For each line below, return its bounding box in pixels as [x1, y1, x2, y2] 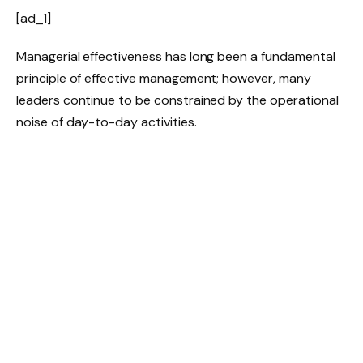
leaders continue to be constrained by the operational [16, 92, 339, 109]
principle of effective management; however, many [16, 70, 311, 88]
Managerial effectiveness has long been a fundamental [16, 48, 335, 66]
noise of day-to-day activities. [16, 113, 200, 131]
